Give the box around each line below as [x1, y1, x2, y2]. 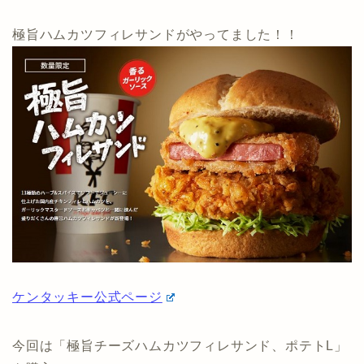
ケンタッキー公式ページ [12, 289, 162, 304]
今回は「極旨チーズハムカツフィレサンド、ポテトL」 [12, 338, 348, 353]
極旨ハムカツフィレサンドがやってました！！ [12, 27, 299, 41]
